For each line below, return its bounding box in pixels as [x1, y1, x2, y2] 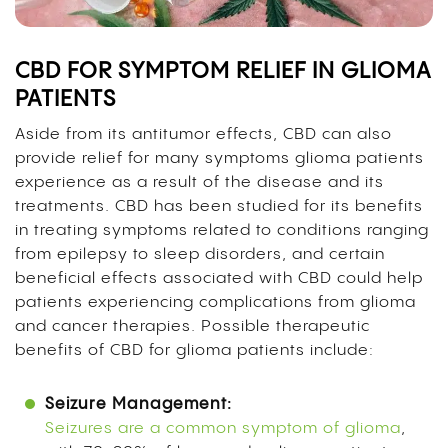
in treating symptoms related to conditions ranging [15, 221, 429, 239]
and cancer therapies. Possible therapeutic [15, 317, 370, 335]
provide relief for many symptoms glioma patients [15, 149, 424, 167]
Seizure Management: [45, 395, 232, 413]
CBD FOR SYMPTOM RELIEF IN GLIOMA [15, 59, 432, 83]
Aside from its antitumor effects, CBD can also [15, 125, 392, 143]
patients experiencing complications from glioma [15, 293, 416, 311]
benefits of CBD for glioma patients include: [15, 341, 374, 359]
